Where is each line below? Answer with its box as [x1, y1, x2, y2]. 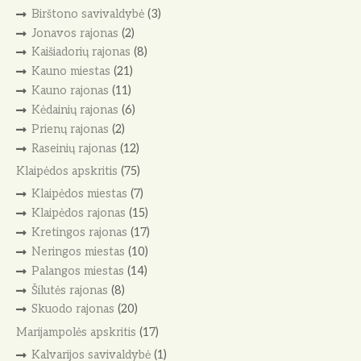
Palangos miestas [31, 263, 124, 278]
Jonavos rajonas [31, 26, 118, 40]
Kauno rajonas [31, 84, 109, 98]
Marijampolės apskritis [16, 325, 136, 339]
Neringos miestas [31, 244, 125, 259]
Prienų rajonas [31, 122, 109, 136]
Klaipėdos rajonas [31, 206, 126, 221]
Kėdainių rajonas [31, 103, 118, 118]
